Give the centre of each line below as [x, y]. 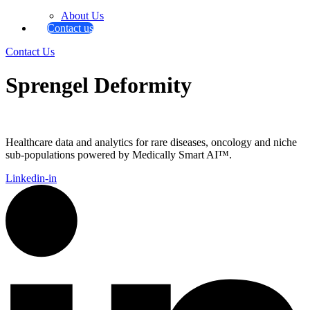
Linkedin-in [31, 179]
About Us [82, 15]
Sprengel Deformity [99, 85]
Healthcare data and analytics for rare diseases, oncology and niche [151, 143]
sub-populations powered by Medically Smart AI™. [119, 155]
